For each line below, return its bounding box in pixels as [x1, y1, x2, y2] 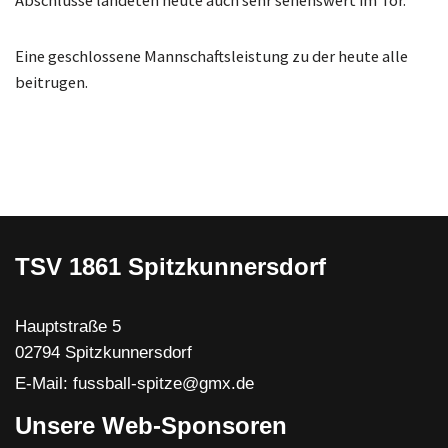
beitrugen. [15, 72, 88, 93]
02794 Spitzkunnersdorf [15, 343, 192, 361]
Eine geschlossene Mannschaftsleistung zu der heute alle [15, 46, 408, 67]
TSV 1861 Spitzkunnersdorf [15, 253, 326, 280]
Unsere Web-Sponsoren [15, 412, 287, 439]
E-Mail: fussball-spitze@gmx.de [15, 374, 254, 392]
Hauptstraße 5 [15, 317, 121, 335]
